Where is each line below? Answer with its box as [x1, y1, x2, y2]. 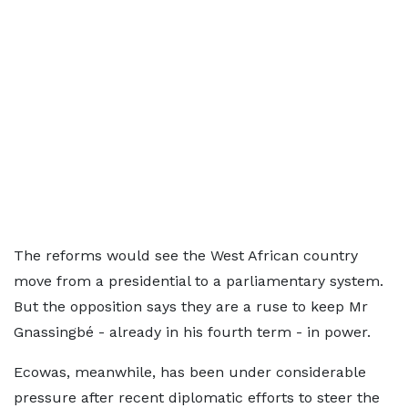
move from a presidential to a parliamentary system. [14, 272, 383, 290]
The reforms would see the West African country [14, 247, 358, 264]
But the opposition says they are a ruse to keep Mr [14, 298, 368, 315]
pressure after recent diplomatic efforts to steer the [14, 389, 380, 406]
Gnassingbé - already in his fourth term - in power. [14, 323, 371, 341]
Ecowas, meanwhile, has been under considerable [14, 363, 366, 381]
